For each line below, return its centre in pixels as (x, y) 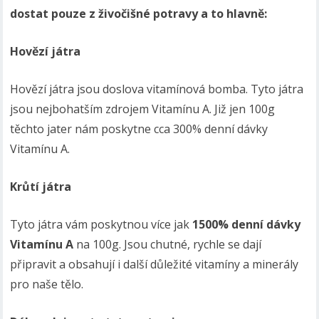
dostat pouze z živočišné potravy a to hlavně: (139, 14)
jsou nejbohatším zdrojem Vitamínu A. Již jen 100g (143, 109)
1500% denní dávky (245, 224)
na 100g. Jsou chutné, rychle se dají (168, 244)
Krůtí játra (42, 187)
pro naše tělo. (47, 284)
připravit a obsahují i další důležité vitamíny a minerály (155, 264)
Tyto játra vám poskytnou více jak (100, 224)
